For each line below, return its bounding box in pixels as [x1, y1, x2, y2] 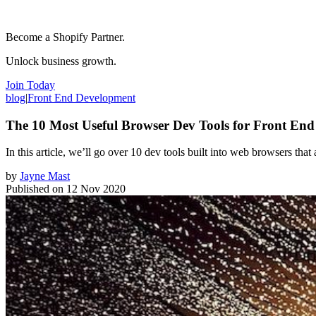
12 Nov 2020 [66, 183, 126, 195]
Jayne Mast [20, 170, 70, 183]
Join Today [6, 78, 55, 91]
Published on [6, 183, 63, 195]
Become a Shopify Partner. [6, 30, 125, 43]
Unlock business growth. [6, 54, 116, 67]
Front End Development [28, 91, 135, 104]
